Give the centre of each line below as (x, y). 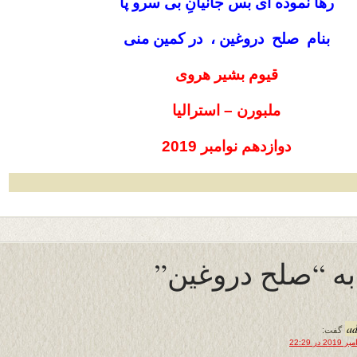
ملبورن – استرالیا (226, 110)
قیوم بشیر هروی (226, 75)
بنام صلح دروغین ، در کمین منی (226, 39)
